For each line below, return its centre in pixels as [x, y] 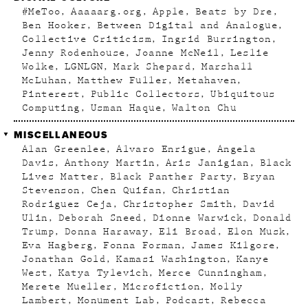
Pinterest [51, 94]
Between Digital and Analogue [188, 25]
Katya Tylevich [103, 273]
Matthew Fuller [123, 80]
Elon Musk [256, 232]
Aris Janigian [207, 163]
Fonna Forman [142, 245]
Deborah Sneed [100, 218]
